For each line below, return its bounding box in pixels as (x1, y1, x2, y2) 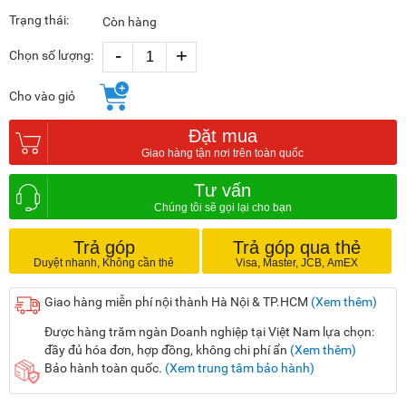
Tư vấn (194, 179, 251, 200)
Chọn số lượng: (9, 48, 93, 63)
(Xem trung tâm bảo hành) (165, 361, 314, 376)
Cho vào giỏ (9, 89, 75, 104)
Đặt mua (188, 125, 257, 146)
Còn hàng (102, 14, 157, 30)
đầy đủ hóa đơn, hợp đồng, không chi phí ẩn (44, 343, 290, 358)
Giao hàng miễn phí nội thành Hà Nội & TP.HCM (44, 295, 311, 310)
